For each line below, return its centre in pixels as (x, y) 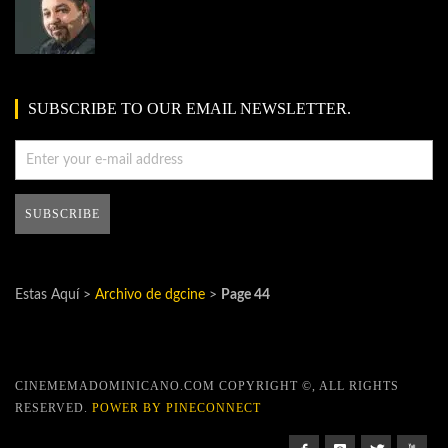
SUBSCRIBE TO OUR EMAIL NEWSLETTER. (189, 108)
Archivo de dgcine (150, 294)
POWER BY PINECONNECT (176, 407)
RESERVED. (53, 407)
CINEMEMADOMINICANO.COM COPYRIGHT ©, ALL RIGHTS (207, 385)
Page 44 (245, 294)
